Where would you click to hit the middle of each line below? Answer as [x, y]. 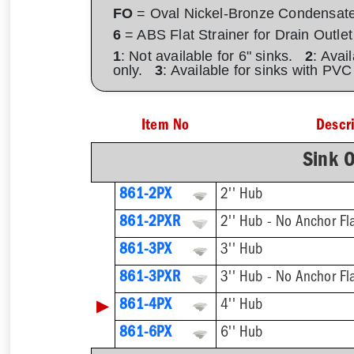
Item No [166, 127]
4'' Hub [242, 307]
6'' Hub [242, 334]
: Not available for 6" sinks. [213, 56]
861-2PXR [150, 224]
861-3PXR [150, 279]
